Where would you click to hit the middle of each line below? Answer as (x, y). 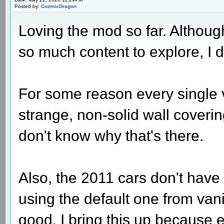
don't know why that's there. (111, 135)
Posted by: (28, 6)
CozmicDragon (59, 6)
